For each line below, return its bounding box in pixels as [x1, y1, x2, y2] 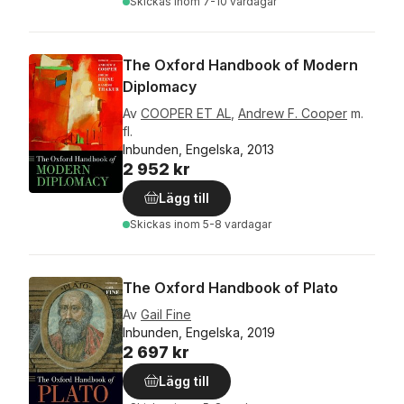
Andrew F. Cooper [238, 106, 347, 121]
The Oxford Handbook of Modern [123, 56, 358, 74]
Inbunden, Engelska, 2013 [123, 142, 274, 157]
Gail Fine [141, 307, 191, 322]
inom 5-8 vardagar [174, 217, 271, 231]
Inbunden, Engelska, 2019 [123, 325, 275, 340]
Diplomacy [123, 78, 197, 96]
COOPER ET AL [141, 106, 231, 121]
